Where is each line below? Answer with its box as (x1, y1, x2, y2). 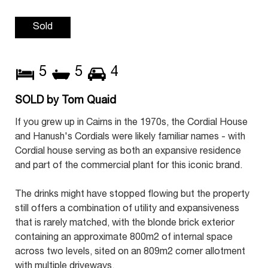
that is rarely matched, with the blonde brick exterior (15, 219, 234, 229)
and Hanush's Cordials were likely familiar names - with (15, 133, 245, 142)
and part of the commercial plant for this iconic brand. (15, 162, 242, 171)
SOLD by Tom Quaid (15, 96, 116, 106)
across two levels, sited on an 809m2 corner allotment (15, 248, 245, 257)
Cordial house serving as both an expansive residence (15, 147, 241, 157)
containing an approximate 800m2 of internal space (15, 233, 233, 243)
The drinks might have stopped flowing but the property (15, 190, 249, 200)
